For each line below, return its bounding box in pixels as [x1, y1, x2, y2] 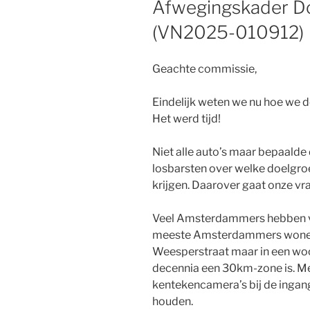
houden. [152, 294, 193, 308]
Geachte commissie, [152, 62, 257, 75]
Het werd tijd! [152, 111, 221, 125]
